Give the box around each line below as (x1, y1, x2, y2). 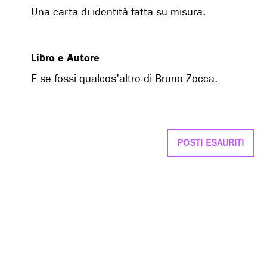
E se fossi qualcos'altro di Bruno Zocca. (31, 72, 218, 85)
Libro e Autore (31, 51, 100, 64)
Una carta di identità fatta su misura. (31, 5, 206, 18)
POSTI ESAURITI (178, 136, 244, 148)
